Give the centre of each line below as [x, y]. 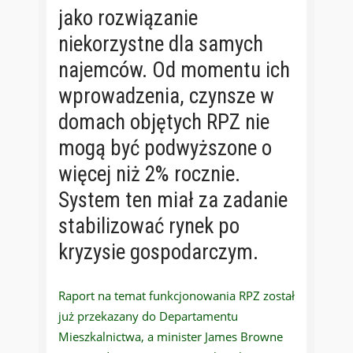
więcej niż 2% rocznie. [149, 175]
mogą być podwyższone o [165, 149]
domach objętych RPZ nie [164, 123]
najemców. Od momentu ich [174, 71]
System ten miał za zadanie [173, 201]
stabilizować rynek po [149, 227]
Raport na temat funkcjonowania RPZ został [176, 296]
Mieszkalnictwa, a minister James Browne [171, 337]
